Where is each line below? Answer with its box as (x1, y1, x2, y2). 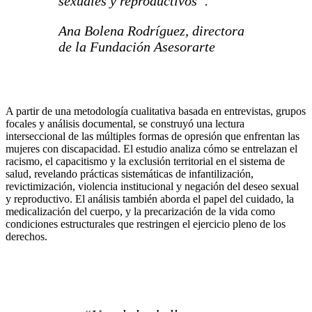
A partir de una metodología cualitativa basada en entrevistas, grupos (6, 105, 306, 118)
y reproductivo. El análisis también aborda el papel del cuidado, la (6, 193, 294, 205)
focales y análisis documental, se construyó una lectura (6, 118, 244, 130)
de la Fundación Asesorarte (58, 39, 215, 55)
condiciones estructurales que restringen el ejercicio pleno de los (6, 218, 286, 231)
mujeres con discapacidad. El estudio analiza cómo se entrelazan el (6, 143, 297, 155)
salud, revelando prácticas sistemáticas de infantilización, (6, 168, 253, 180)
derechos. (6, 231, 47, 243)
